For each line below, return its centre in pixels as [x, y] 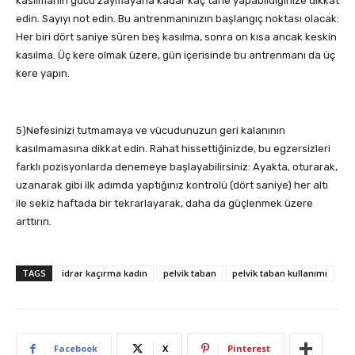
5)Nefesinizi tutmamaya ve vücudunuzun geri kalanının [151, 131]
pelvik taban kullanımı [280, 273]
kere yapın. [43, 74]
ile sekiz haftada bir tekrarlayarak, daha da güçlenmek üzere [164, 204]
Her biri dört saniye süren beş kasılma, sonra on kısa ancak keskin [176, 37]
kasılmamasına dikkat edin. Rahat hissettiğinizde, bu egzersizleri [173, 149]
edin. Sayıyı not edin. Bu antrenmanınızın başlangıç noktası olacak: [177, 19]
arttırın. [34, 222]
